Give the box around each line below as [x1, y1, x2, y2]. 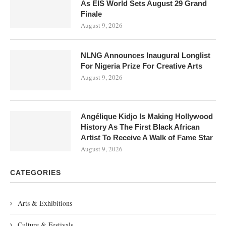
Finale [81, 9, 102, 18]
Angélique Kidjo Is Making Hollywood [81, 111, 213, 121]
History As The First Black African [81, 122, 200, 131]
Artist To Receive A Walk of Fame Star [81, 133, 213, 142]
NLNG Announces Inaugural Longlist [81, 50, 210, 60]
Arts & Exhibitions [18, 198, 72, 208]
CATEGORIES [10, 168, 61, 177]
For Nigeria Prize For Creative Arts [81, 61, 202, 70]
